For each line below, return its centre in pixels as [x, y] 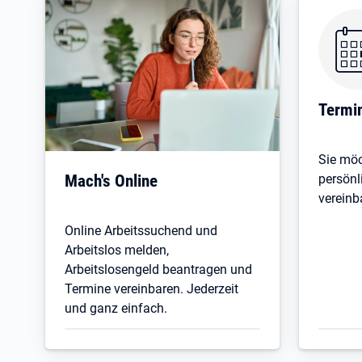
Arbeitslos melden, [117, 250]
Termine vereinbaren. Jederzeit [152, 288]
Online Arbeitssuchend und [141, 230]
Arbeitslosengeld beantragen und [158, 269]
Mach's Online [111, 180]
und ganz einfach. [116, 308]
